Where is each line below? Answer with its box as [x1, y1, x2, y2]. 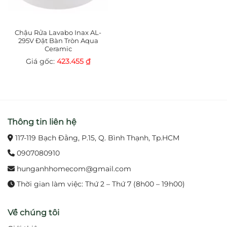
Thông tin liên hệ [8, 117, 77, 127]
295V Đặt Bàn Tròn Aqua [18, 36, 98, 45]
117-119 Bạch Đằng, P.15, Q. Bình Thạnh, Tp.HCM [13, 133, 179, 142]
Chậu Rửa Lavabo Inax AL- [15, 28, 101, 37]
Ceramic [44, 45, 72, 53]
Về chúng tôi [8, 207, 59, 217]
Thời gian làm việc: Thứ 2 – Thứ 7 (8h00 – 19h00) [15, 179, 185, 189]
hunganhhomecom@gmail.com [15, 164, 131, 173]
